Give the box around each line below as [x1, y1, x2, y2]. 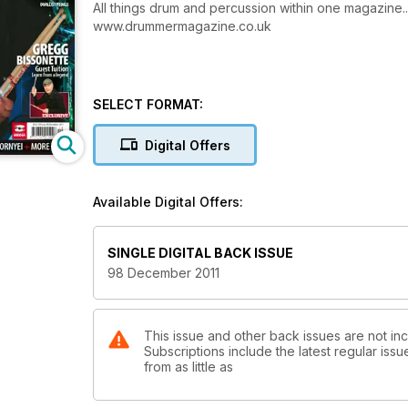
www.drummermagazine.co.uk [93, 18, 271, 34]
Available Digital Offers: [93, 194, 243, 209]
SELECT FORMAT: [93, 97, 203, 112]
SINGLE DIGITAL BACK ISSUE [107, 245, 293, 261]
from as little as [144, 359, 233, 375]
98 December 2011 [107, 265, 219, 281]
